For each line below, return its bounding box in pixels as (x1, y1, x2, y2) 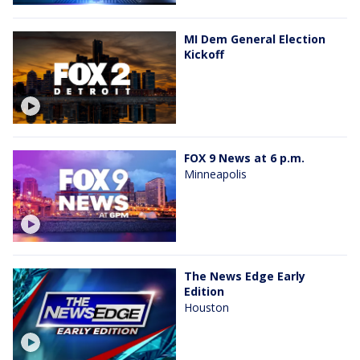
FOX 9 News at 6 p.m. (184, 149, 305, 166)
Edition (184, 283, 224, 299)
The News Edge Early (184, 268, 305, 284)
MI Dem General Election (184, 31, 325, 47)
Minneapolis (184, 166, 247, 182)
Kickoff (184, 47, 224, 63)
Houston (184, 299, 229, 315)
